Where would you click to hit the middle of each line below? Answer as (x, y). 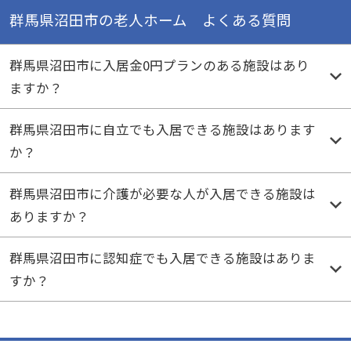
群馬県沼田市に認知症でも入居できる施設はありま (162, 257)
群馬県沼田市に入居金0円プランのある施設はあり (159, 65)
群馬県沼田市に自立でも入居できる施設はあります (162, 129)
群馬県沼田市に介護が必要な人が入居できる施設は (162, 193)
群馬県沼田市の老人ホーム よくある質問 (150, 19)
